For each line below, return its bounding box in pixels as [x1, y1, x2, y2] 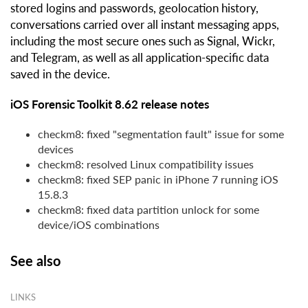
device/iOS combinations [38, 218, 159, 232]
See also [10, 252, 60, 269]
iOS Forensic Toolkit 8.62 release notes [10, 97, 209, 112]
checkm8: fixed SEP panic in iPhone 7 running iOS [38, 173, 278, 186]
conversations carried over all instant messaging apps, [10, 17, 279, 32]
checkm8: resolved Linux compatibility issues [38, 157, 254, 171]
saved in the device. [10, 67, 110, 82]
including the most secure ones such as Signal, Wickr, [10, 34, 275, 49]
